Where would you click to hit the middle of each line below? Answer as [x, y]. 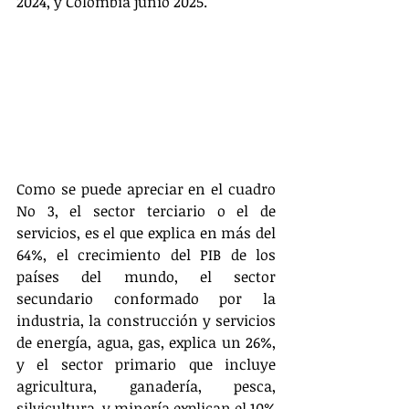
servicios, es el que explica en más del [146, 233]
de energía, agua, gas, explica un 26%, [146, 343]
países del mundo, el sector [146, 277]
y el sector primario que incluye [146, 365]
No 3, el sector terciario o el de [146, 211]
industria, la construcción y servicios [146, 321]
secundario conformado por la [146, 299]
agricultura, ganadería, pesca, [146, 387]
